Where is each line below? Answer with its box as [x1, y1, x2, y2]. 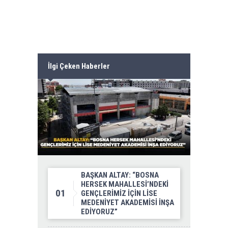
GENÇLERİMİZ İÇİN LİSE [81, 189, 157, 198]
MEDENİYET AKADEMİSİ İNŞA [81, 198, 174, 208]
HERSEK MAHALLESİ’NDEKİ [81, 180, 168, 189]
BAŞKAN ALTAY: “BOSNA [81, 170, 159, 180]
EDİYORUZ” [81, 207, 118, 217]
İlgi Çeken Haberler [48, 62, 110, 71]
